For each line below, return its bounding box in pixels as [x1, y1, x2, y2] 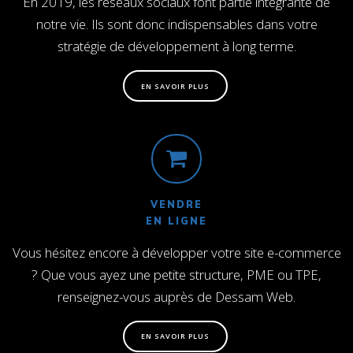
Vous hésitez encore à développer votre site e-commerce [12, 243, 341, 262]
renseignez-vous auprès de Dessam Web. [58, 287, 295, 306]
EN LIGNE [146, 214, 207, 227]
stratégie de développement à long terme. [57, 36, 296, 55]
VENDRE [150, 198, 203, 210]
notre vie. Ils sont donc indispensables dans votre [35, 14, 318, 33]
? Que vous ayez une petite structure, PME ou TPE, [32, 265, 321, 284]
